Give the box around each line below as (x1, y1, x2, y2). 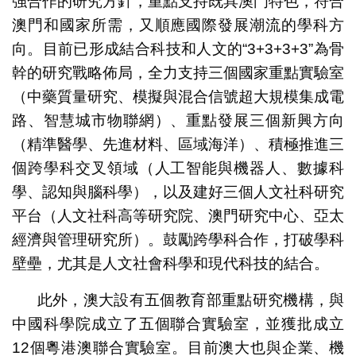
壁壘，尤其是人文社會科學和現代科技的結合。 (11, 255, 329, 273)
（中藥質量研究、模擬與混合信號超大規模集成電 (11, 88, 345, 106)
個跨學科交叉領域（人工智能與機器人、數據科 (11, 160, 345, 177)
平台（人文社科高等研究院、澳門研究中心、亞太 (11, 207, 345, 225)
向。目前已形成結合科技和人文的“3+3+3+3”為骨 (11, 41, 345, 58)
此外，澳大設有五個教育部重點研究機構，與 (37, 292, 345, 309)
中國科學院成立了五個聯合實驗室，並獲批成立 (11, 315, 345, 333)
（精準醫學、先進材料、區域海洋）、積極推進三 (11, 136, 345, 153)
